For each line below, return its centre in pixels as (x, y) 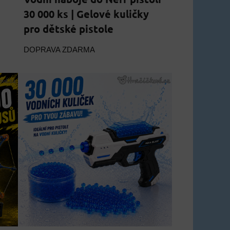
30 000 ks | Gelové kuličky (87, 14)
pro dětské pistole (69, 29)
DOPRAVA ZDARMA (60, 50)
